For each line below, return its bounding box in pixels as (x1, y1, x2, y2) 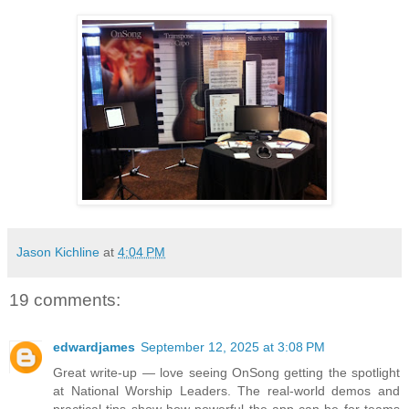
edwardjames (53, 340, 135, 355)
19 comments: (9, 289, 121, 309)
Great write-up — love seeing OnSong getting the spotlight (53, 365, 400, 381)
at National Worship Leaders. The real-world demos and (53, 383, 400, 399)
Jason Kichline (16, 244, 100, 259)
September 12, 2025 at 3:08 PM (141, 340, 325, 355)
